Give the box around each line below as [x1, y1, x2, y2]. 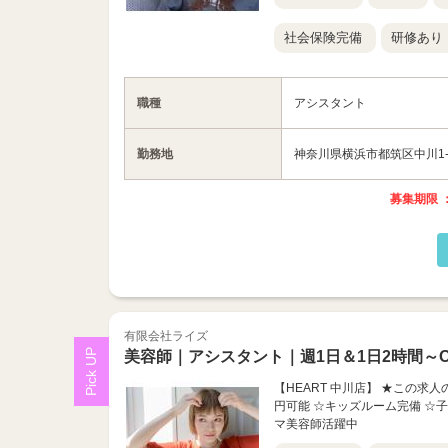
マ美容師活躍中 [273, 417, 358, 431]
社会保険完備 [283, 30, 362, 45]
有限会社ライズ [123, 329, 208, 343]
